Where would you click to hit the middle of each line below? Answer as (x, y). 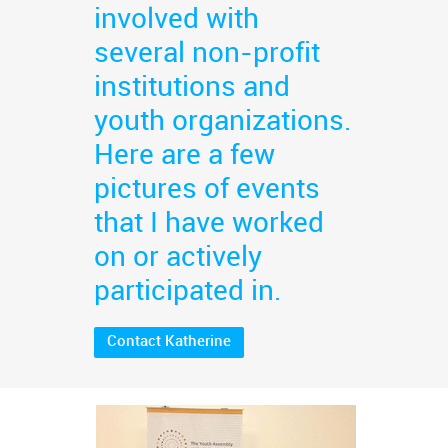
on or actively (178, 258)
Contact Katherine (169, 342)
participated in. (188, 292)
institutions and (192, 88)
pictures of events (207, 190)
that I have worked (209, 224)
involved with (176, 20)
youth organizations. (223, 122)
